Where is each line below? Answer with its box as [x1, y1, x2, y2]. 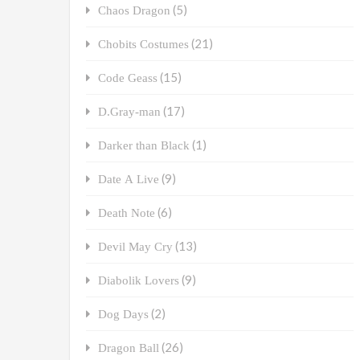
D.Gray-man [98, 105, 161, 118]
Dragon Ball [98, 342, 159, 354]
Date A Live [98, 173, 159, 186]
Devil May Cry [98, 240, 173, 253]
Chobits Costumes [98, 38, 189, 51]
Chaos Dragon [98, 4, 170, 17]
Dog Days [98, 308, 149, 321]
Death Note [98, 207, 155, 219]
